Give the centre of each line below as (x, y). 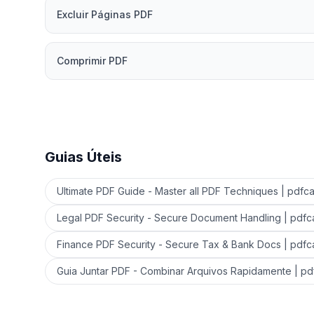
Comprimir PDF (92, 61)
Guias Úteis (83, 157)
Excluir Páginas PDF (105, 14)
